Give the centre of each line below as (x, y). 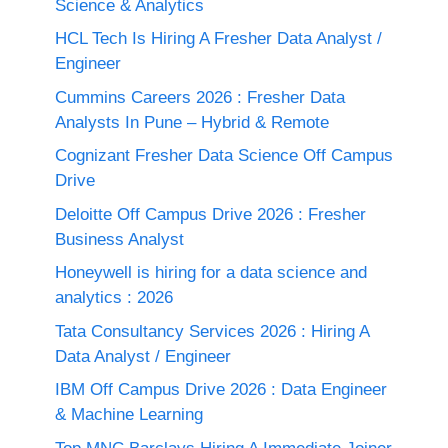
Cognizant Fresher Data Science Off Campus (224, 155)
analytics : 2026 (114, 297)
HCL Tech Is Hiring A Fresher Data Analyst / (218, 38)
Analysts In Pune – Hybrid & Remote (192, 122)
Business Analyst (119, 239)
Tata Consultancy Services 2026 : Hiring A (212, 331)
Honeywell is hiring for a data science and (211, 272)
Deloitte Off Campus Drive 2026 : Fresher (210, 214)
